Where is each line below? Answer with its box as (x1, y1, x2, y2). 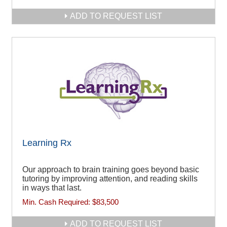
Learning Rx (22, 138, 71, 148)
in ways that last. (22, 183, 82, 193)
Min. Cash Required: (22, 198, 92, 207)
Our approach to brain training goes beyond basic (22, 165, 199, 174)
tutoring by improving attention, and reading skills (22, 174, 198, 183)
